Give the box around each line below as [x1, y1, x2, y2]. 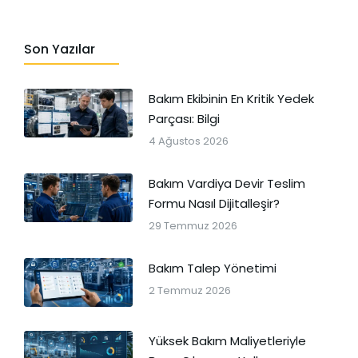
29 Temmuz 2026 [148, 217, 237, 233]
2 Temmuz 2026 [148, 282, 231, 298]
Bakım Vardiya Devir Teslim [148, 174, 305, 192]
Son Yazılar [24, 39, 95, 58]
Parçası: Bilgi [148, 109, 220, 127]
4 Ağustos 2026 [148, 133, 229, 149]
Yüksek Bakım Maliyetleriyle [148, 332, 306, 350]
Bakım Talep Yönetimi [148, 259, 276, 276]
